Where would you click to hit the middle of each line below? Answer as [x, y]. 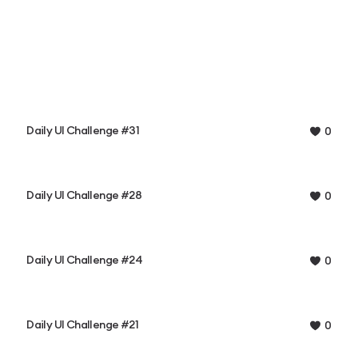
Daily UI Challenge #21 [82, 326]
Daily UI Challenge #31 [83, 131]
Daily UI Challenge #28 [84, 196]
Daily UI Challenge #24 [84, 261]
